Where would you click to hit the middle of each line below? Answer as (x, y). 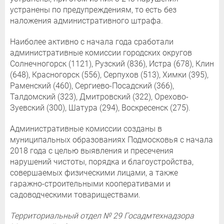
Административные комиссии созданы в (86, 128)
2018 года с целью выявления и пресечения (92, 150)
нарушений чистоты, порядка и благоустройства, (102, 161)
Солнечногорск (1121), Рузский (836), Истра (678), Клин (112, 63)
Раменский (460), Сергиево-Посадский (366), (92, 85)
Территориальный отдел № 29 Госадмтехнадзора (102, 215)
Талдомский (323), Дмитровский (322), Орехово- (99, 96)
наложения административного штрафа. (86, 20)
